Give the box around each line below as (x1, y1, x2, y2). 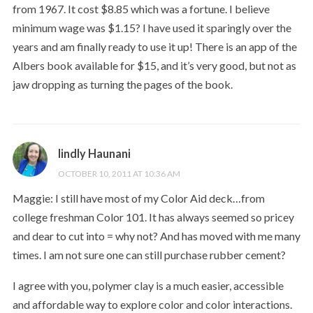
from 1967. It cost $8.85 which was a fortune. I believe (12, 2, 270, 16)
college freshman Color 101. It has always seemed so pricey (12, 210, 294, 224)
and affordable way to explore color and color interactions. (12, 298, 292, 312)
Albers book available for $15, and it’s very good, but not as (12, 59, 296, 73)
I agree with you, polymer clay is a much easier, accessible (12, 279, 284, 293)
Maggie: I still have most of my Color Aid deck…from (12, 191, 265, 205)
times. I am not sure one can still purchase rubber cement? (12, 247, 286, 261)
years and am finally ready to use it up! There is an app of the (12, 40, 297, 54)
